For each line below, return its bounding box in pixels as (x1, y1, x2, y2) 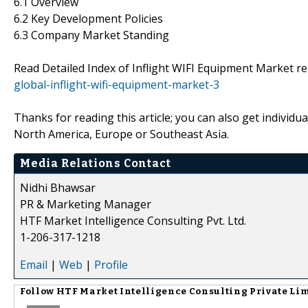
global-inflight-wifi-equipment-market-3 (14, 76, 219, 92)
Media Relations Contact (20, 156, 171, 170)
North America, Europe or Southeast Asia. (14, 126, 229, 142)
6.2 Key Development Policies (14, 10, 163, 26)
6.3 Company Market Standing (14, 27, 169, 43)
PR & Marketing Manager (20, 196, 151, 212)
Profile (94, 256, 128, 272)
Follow (20, 285, 56, 297)
